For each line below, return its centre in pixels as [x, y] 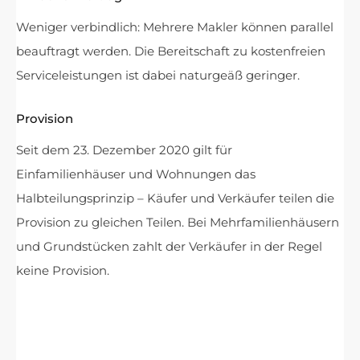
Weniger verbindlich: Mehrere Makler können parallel [175, 27]
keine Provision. [63, 271]
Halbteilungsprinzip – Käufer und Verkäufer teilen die [175, 198]
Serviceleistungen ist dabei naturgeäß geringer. [158, 76]
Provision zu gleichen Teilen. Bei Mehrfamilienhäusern [178, 223]
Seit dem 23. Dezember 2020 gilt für [124, 150]
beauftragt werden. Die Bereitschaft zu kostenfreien [171, 51]
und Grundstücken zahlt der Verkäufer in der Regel [169, 247]
